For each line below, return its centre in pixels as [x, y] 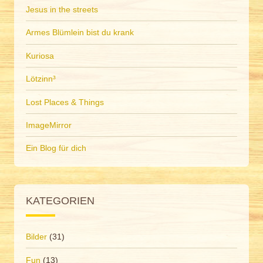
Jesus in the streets [62, 10]
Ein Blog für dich [56, 148]
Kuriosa [40, 55]
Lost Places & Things [65, 102]
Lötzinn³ [41, 79]
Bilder [36, 237]
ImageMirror [49, 125]
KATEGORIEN [60, 201]
